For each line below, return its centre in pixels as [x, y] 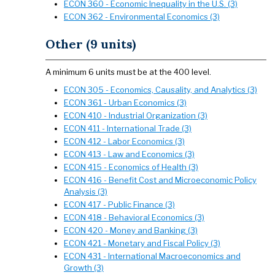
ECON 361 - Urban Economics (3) [125, 103]
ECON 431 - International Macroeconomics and [152, 256]
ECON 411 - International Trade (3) [128, 128]
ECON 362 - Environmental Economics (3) [142, 17]
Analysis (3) [86, 192]
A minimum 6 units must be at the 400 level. [128, 72]
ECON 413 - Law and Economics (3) [129, 154]
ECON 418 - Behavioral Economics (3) [134, 217]
